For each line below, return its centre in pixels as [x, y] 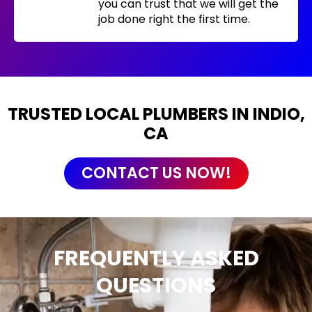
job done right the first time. [174, 19]
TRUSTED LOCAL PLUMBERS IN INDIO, [156, 114]
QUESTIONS [156, 285]
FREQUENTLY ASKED [156, 258]
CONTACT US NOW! [156, 173]
